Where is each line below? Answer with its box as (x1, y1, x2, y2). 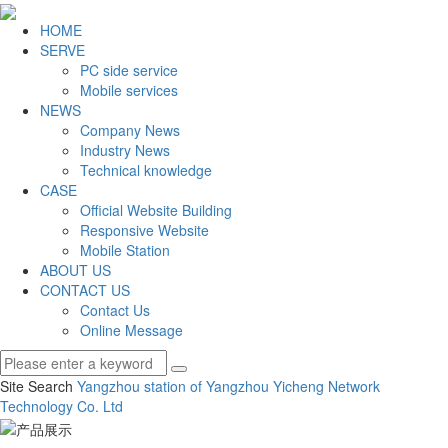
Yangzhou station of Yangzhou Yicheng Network (77, 376, 380, 397)
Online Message (80, 320, 183, 341)
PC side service (80, 60, 178, 81)
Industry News (80, 140, 170, 161)
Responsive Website (80, 220, 209, 241)
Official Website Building (80, 200, 232, 221)
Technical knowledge (80, 160, 212, 181)
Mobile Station (80, 240, 170, 261)
